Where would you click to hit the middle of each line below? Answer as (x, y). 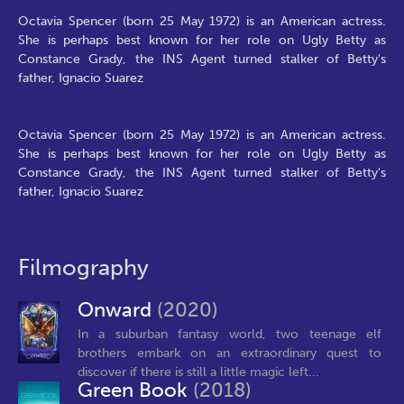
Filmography (83, 267)
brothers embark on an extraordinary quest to (230, 353)
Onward (117, 310)
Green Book (135, 390)
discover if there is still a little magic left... (198, 372)
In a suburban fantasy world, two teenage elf (230, 334)
